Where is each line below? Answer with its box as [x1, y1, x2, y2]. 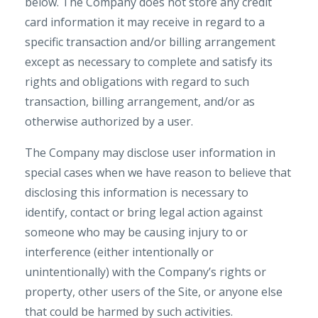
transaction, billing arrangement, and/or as [25, 94, 255, 109]
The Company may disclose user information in [25, 145, 275, 160]
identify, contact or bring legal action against [25, 204, 263, 220]
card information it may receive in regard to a [25, 14, 265, 30]
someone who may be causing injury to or [25, 224, 248, 240]
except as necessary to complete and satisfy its [25, 54, 273, 70]
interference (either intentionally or [25, 244, 214, 260]
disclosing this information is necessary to [25, 185, 248, 200]
